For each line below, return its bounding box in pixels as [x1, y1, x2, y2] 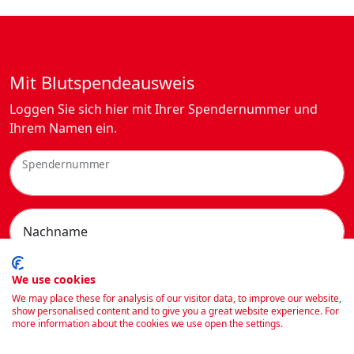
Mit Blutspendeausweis [9, 71, 194, 95]
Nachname [23, 223, 88, 241]
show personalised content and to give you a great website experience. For [12, 304, 339, 318]
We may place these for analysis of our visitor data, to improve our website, [12, 292, 341, 305]
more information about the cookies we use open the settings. [12, 317, 283, 330]
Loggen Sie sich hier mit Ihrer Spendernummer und [9, 100, 318, 119]
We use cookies [12, 272, 96, 287]
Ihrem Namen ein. [9, 119, 117, 137]
